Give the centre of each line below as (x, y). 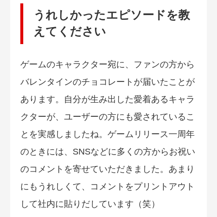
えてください (70, 31)
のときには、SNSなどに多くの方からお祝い (108, 152)
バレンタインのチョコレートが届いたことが (108, 82)
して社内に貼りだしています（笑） (90, 204)
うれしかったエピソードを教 (111, 15)
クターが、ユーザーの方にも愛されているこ (108, 117)
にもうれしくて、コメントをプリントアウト (108, 187)
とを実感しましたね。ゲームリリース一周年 (108, 134)
